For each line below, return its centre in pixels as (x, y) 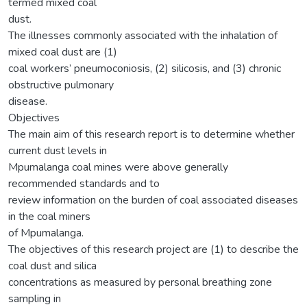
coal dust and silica (52, 266)
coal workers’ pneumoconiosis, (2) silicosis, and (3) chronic (145, 68)
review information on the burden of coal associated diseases (153, 200)
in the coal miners (49, 216)
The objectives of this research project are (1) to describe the (153, 249)
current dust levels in (58, 150)
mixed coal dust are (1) (63, 52)
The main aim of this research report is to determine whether (151, 134)
